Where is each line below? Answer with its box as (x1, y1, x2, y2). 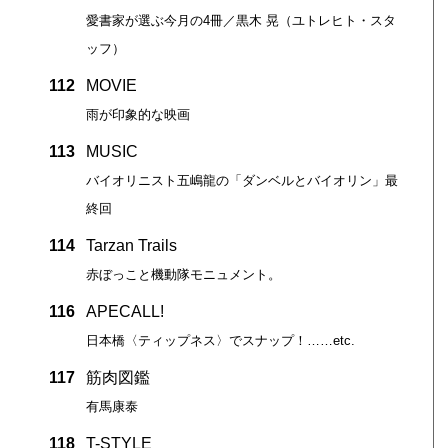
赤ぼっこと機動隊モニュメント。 (85, 266, 281, 282)
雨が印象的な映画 (85, 106, 190, 122)
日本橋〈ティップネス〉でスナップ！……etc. (85, 332, 355, 348)
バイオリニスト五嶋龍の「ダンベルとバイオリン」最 (85, 172, 398, 188)
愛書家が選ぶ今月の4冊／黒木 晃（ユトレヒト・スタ (85, 12, 396, 28)
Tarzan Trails (85, 236, 177, 254)
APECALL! (85, 302, 164, 320)
